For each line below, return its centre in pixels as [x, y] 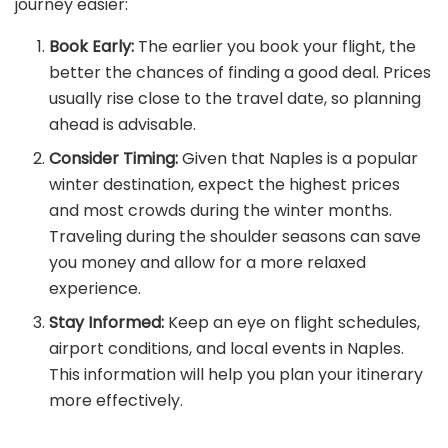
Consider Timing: [114, 158]
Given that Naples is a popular [298, 158]
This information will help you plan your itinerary [236, 374]
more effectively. [116, 400]
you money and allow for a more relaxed [208, 262]
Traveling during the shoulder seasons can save [235, 236]
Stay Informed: [107, 322]
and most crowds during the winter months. [221, 210]
